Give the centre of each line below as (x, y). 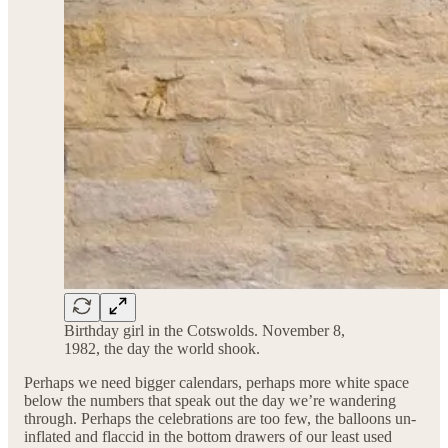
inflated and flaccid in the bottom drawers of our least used (208, 436)
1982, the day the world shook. (162, 348)
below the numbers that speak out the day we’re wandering (210, 400)
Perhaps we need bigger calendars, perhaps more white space (216, 382)
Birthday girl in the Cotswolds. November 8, (204, 330)
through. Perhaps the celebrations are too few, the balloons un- (220, 418)
